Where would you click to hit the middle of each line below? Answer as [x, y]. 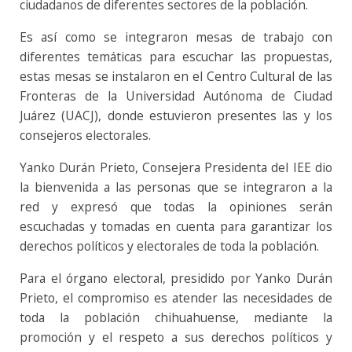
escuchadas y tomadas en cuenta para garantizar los [176, 227]
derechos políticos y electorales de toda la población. [171, 246]
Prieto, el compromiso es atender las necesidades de [176, 298]
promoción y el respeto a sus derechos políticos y [176, 337]
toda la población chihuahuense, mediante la [176, 318]
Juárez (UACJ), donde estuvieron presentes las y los [176, 116]
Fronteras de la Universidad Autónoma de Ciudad [176, 96]
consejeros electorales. [85, 136]
